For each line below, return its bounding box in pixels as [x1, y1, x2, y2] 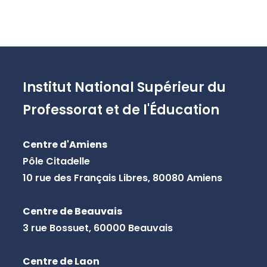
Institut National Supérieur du [22, 78, 226, 97]
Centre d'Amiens [22, 138, 107, 152]
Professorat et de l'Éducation [22, 101, 219, 120]
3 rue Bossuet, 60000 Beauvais [22, 221, 173, 235]
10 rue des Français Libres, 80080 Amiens [22, 171, 222, 185]
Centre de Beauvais [22, 204, 122, 219]
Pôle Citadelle [22, 154, 90, 169]
